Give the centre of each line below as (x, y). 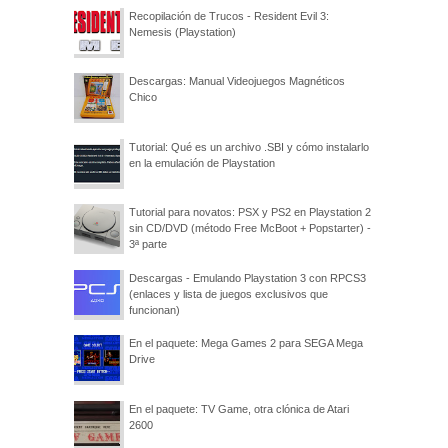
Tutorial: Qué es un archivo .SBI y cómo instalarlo (249, 146)
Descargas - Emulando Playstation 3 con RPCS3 (247, 277)
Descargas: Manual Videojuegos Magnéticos (237, 81)
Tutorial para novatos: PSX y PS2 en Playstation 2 (250, 212)
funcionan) (154, 309)
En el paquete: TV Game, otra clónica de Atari (239, 408)
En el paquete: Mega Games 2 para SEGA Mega (246, 343)
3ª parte (148, 244)
